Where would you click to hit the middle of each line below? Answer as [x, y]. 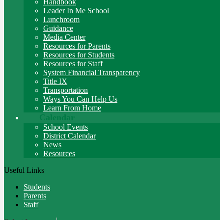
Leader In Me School [76, 11]
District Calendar [69, 136]
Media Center [64, 37]
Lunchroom [61, 19]
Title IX [55, 81]
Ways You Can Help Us [80, 99]
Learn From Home [72, 108]
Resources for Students [79, 55]
